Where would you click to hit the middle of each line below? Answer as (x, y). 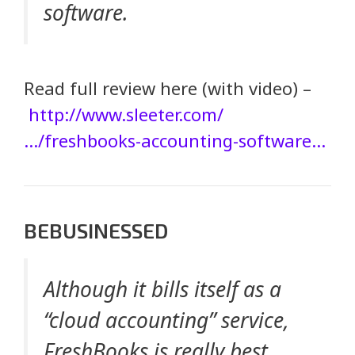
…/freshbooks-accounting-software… (175, 141)
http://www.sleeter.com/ (126, 115)
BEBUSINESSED (96, 231)
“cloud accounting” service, (166, 321)
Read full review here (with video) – (168, 88)
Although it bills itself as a (162, 290)
